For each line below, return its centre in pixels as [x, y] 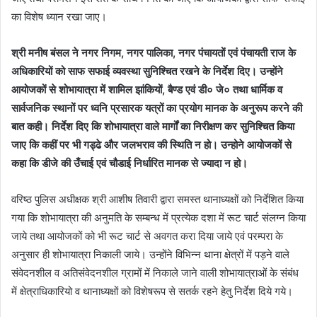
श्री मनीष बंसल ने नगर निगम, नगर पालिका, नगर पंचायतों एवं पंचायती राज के [154, 53]
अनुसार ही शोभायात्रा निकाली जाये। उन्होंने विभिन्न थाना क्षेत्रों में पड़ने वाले [150, 255]
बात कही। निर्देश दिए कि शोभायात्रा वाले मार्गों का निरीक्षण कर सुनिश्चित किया [153, 127]
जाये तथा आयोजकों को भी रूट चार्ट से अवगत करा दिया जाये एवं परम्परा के [147, 236]
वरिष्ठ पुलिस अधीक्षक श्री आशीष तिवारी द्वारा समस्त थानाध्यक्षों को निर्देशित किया [157, 200]
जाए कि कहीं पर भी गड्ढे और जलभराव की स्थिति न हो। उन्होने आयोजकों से [151, 145]
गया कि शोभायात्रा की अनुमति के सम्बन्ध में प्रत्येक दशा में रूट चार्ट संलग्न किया [158, 218]
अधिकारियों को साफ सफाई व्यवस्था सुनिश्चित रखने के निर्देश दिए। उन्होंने [147, 71]
